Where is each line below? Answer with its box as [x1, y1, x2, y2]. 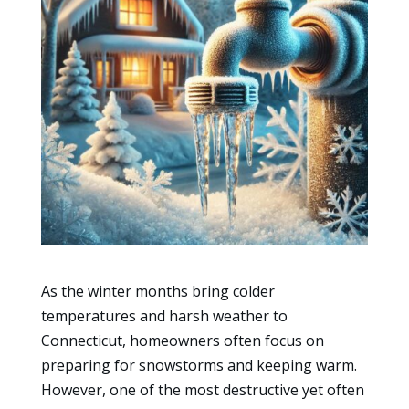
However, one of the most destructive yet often [40, 380, 364, 401]
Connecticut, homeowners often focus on [40, 330, 324, 351]
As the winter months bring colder [40, 281, 275, 302]
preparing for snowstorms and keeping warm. [40, 355, 357, 376]
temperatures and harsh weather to [40, 306, 288, 327]
